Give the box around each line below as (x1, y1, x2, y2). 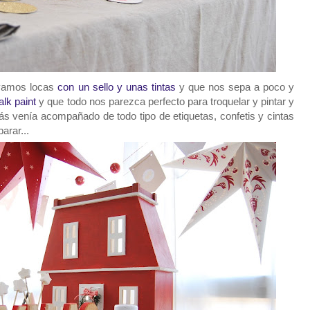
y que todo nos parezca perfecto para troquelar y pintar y (39, 95, 295, 108)
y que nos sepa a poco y (175, 81, 295, 93)
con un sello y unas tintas (54, 81, 176, 93)
